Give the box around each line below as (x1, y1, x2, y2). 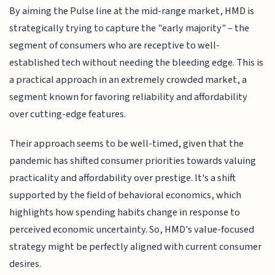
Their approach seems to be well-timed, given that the (9, 136, 244, 151)
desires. (9, 256, 42, 271)
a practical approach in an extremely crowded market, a (9, 72, 247, 87)
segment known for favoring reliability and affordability (9, 89, 248, 104)
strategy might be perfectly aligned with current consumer (9, 239, 262, 254)
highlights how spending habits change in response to (9, 204, 241, 220)
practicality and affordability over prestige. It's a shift (9, 170, 236, 185)
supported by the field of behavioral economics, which (9, 187, 242, 203)
